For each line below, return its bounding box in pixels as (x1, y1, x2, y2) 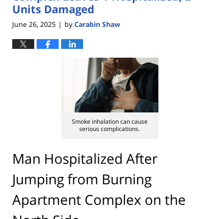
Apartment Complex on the (12, 190, 186, 209)
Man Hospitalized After (12, 149, 157, 168)
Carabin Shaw (74, 20, 120, 29)
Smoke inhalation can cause (71, 117, 148, 126)
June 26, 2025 (12, 20, 56, 29)
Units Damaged (12, 1, 94, 16)
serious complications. (79, 125, 140, 133)
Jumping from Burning (12, 169, 152, 188)
